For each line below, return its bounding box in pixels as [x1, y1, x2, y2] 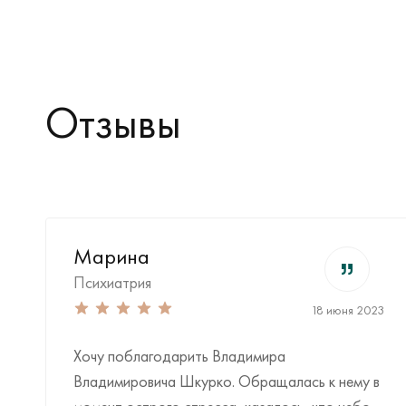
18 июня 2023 [310, 301, 384, 318]
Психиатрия [73, 272, 151, 293]
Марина [73, 242, 150, 270]
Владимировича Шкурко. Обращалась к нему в [73, 371, 380, 391]
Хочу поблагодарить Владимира [73, 345, 285, 366]
